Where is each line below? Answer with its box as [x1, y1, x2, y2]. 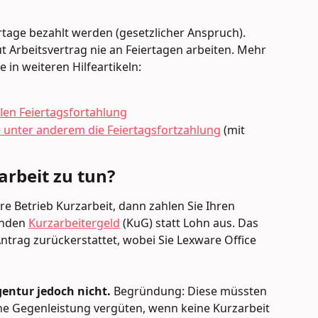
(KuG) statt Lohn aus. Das [120, 214, 261, 231]
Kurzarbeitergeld [28, 214, 120, 231]
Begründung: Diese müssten [111, 283, 270, 300]
